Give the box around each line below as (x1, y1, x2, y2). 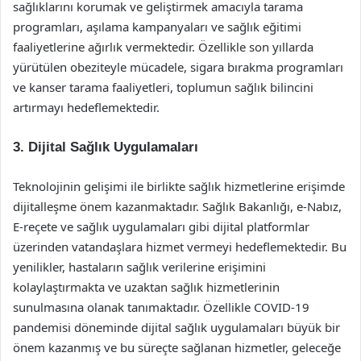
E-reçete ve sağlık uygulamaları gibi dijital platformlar (13, 218, 309, 234)
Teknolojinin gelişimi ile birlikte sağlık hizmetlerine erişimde (13, 178, 345, 194)
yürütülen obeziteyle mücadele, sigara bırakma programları (13, 59, 343, 75)
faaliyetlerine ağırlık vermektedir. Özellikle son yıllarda (13, 39, 313, 55)
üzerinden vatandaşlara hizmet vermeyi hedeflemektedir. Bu (13, 239, 346, 255)
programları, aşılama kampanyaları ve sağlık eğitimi (13, 19, 301, 35)
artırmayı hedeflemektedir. (13, 99, 160, 115)
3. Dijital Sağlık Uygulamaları (13, 139, 198, 155)
